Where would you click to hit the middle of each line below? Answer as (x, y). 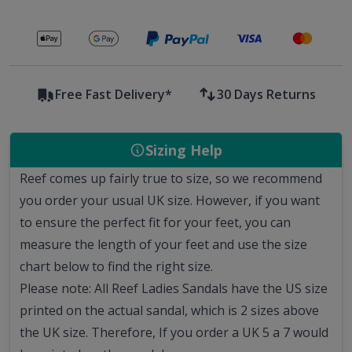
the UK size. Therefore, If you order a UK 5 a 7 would (174, 333)
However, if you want (258, 201)
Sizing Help (184, 150)
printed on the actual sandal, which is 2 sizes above (169, 311)
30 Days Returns (267, 95)
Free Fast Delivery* (113, 95)
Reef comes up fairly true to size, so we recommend (171, 179)
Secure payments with (240, 47)
